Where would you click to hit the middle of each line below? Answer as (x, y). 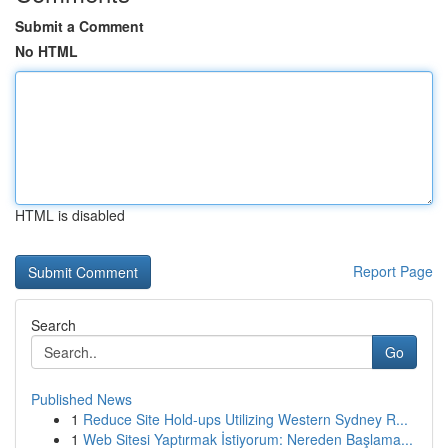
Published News (81, 399)
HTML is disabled (70, 215)
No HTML (46, 51)
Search (53, 325)
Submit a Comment (79, 26)
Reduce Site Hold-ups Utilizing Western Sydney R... (245, 419)
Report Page (393, 271)
